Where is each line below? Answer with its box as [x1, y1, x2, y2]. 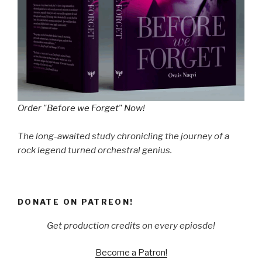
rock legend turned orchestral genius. [18, 144, 172, 156]
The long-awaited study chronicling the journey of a [18, 130, 229, 142]
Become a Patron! [95, 247, 167, 258]
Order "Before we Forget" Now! [18, 102, 145, 113]
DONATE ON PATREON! [18, 197, 134, 207]
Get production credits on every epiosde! [47, 220, 215, 231]
